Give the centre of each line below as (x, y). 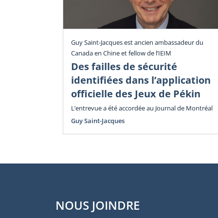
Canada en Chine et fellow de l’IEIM (121, 53)
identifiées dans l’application (141, 80)
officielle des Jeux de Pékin (136, 94)
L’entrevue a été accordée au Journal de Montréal (142, 108)
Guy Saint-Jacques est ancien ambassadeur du (137, 43)
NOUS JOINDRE (98, 205)
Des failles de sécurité (124, 67)
